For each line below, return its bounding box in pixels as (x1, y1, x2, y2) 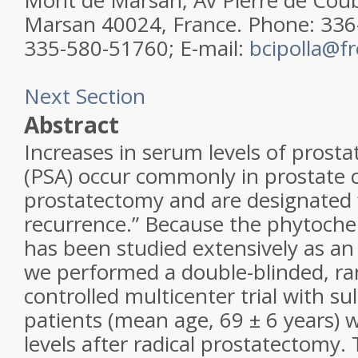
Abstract (24, 109, 119, 140)
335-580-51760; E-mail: (24, 34, 249, 62)
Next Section (24, 82, 145, 110)
